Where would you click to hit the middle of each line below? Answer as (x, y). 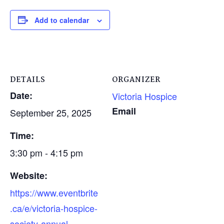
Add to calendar (62, 20)
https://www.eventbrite (54, 192)
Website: (29, 175)
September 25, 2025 (51, 112)
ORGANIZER (136, 80)
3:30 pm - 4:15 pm (46, 152)
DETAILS (28, 80)
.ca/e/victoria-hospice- (54, 208)
